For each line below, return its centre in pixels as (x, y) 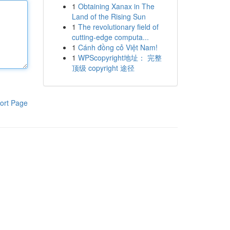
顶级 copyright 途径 (103, 68)
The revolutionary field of (118, 27)
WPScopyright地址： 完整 (120, 57)
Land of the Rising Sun (109, 16)
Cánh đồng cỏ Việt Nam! (118, 47)
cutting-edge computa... (110, 37)
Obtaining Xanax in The (116, 6)
